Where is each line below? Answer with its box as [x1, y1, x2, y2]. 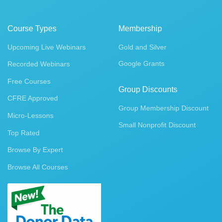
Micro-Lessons [7, 111, 54, 119]
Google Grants [118, 59, 165, 68]
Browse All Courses [7, 163, 68, 171]
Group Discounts [118, 85, 177, 94]
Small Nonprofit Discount [118, 121, 196, 129]
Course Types [7, 24, 56, 33]
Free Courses [7, 77, 51, 85]
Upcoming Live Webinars [7, 43, 86, 51]
